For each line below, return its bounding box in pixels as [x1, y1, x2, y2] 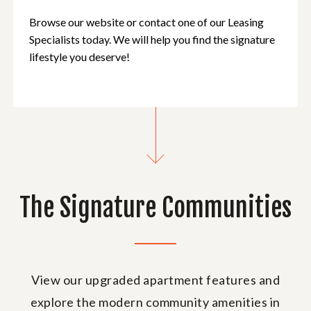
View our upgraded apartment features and [31, 271, 280, 287]
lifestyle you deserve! [29, 49, 131, 63]
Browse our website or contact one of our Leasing [29, 15, 264, 28]
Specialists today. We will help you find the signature [29, 32, 276, 46]
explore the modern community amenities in [31, 294, 280, 310]
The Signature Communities [19, 192, 292, 224]
